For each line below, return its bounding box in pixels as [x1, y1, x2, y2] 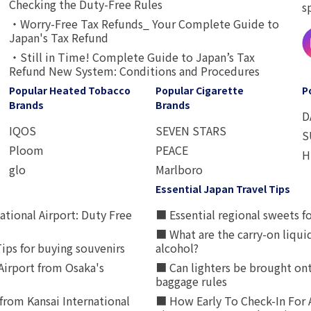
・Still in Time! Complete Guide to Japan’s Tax [9, 49, 255, 65]
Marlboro [155, 161, 203, 178]
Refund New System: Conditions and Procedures [9, 62, 260, 79]
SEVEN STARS [155, 122, 226, 139]
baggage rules [155, 273, 227, 289]
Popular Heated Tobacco [9, 83, 131, 97]
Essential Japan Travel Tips [155, 182, 290, 196]
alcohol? [155, 239, 199, 256]
